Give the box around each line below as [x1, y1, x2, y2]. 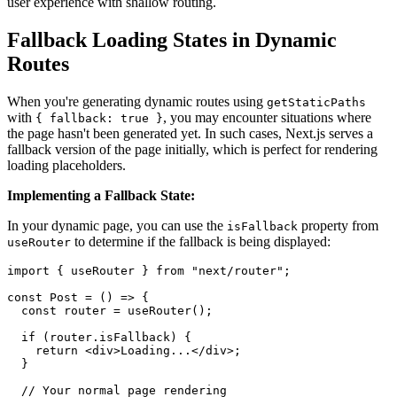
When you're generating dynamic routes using [7, 93, 267, 109]
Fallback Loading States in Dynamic [7, 27, 337, 51]
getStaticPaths [267, 95, 366, 109]
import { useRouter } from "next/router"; [7, 263, 291, 277]
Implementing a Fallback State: [7, 187, 195, 203]
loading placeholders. [7, 157, 126, 173]
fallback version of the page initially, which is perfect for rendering [7, 141, 378, 157]
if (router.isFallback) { [7, 330, 191, 344]
